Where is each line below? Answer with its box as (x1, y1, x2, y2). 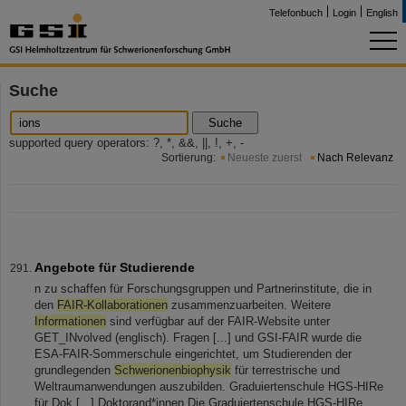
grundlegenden (34, 363, 114, 377)
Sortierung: (161, 151, 216, 164)
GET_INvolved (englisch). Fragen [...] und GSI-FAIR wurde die (34, 331, 362, 344)
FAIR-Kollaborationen (57, 298, 168, 312)
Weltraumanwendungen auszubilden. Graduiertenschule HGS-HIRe (34, 380, 383, 393)
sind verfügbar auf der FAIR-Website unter (106, 314, 330, 328)
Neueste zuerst (227, 151, 302, 164)
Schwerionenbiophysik (114, 363, 231, 377)
